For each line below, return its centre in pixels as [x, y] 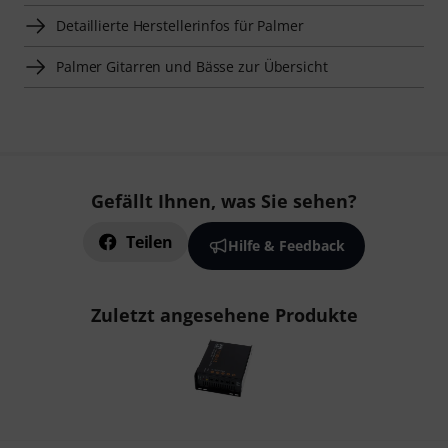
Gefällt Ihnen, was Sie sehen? [224, 201]
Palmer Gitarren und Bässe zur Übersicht [192, 66]
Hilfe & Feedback [286, 245]
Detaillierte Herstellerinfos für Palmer [180, 25]
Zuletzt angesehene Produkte [224, 315]
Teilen [149, 242]
